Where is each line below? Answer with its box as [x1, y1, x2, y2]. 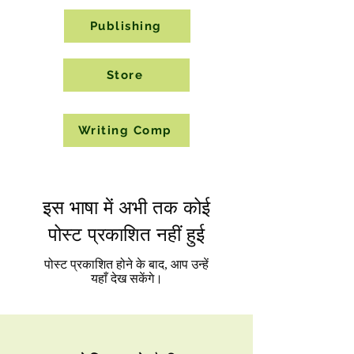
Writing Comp [77, 122, 172, 137]
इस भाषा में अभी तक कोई [43, 194, 210, 220]
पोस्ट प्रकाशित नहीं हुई [48, 220, 205, 247]
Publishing [89, 18, 162, 33]
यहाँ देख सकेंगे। [90, 271, 163, 285]
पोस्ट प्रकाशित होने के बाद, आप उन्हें [44, 257, 209, 271]
